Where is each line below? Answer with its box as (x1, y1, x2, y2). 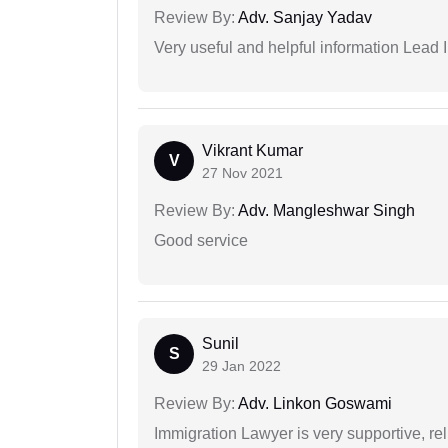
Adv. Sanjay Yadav (235, 9, 372, 27)
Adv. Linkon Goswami (235, 395, 392, 413)
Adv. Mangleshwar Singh (235, 202, 415, 220)
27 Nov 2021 (202, 165, 283, 182)
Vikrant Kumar (202, 142, 303, 160)
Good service (154, 232, 248, 250)
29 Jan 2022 (202, 358, 281, 375)
